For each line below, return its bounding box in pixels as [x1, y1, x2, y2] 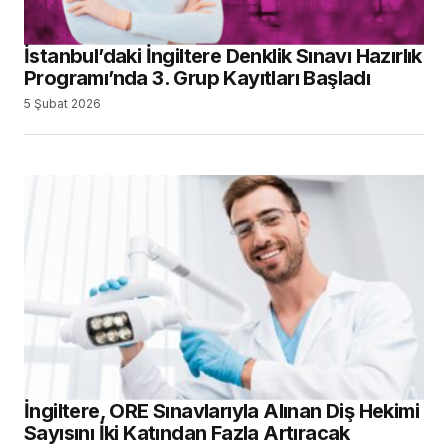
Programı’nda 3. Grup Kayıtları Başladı [24, 65, 371, 90]
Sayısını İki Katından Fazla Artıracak [24, 420, 350, 445]
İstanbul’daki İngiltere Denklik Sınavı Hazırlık [24, 43, 422, 68]
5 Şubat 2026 [24, 95, 101, 111]
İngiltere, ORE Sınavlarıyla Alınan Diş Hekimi [24, 398, 419, 423]
